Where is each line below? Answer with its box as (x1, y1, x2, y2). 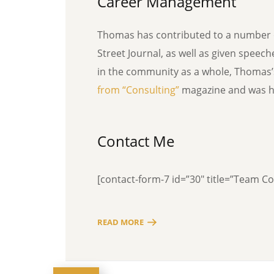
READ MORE (97, 216, 144, 228)
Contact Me (97, 131, 174, 151)
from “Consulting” (97, 83, 179, 97)
